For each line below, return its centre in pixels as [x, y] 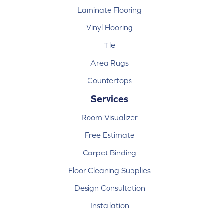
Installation [109, 206]
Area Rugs [109, 63]
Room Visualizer [109, 118]
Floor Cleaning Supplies [109, 170]
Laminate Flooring [109, 10]
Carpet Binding [109, 153]
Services [109, 99]
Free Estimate [109, 135]
